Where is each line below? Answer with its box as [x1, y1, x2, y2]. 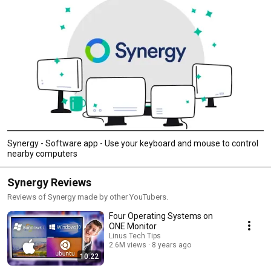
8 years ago [152, 240, 191, 249]
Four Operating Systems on [109, 211, 213, 221]
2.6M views [109, 240, 146, 249]
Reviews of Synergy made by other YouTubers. [7, 192, 168, 201]
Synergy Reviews [7, 175, 91, 189]
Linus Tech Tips [109, 231, 161, 240]
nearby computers [7, 148, 77, 158]
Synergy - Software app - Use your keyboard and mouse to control [7, 138, 258, 148]
